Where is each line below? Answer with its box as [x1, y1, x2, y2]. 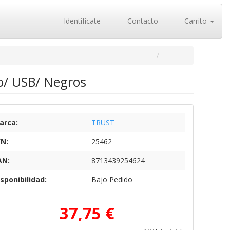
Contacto [125, 16, 158, 26]
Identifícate [62, 16, 101, 26]
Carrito [182, 16, 209, 26]
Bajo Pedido [91, 175, 132, 184]
